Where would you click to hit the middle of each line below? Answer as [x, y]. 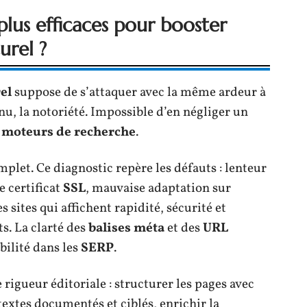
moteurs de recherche [69, 132]
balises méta [126, 228]
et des [184, 228]
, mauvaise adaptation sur [158, 188]
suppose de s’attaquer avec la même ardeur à [139, 92]
